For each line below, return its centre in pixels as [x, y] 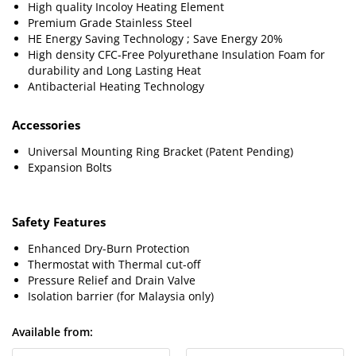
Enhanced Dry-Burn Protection [109, 248]
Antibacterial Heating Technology [116, 86]
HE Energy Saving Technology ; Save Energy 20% [155, 39]
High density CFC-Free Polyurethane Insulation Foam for [176, 54]
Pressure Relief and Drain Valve [112, 280]
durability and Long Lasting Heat [114, 70]
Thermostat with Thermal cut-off [114, 264]
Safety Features [59, 222]
